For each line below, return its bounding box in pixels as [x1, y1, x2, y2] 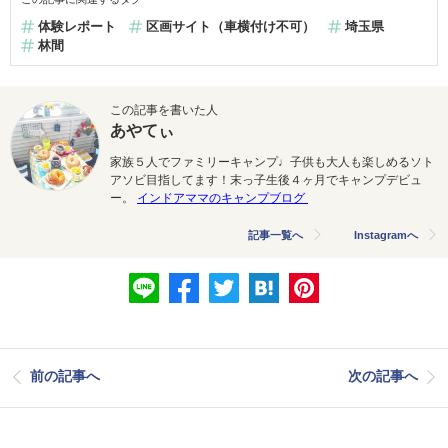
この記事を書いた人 [110, 102, 218, 117]
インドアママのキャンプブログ [137, 190, 305, 205]
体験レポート [37, 18, 116, 34]
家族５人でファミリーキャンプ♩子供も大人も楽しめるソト [110, 154, 434, 169]
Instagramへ [354, 228, 418, 241]
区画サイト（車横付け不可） [145, 18, 315, 34]
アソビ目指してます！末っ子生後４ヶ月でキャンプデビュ [110, 172, 422, 187]
